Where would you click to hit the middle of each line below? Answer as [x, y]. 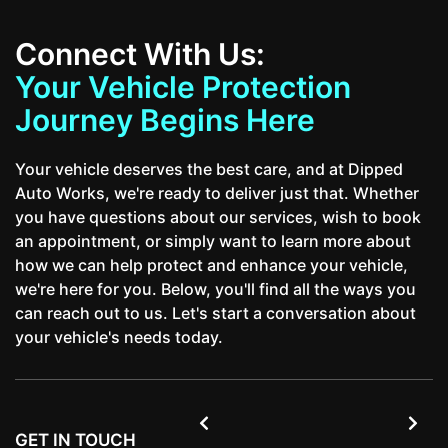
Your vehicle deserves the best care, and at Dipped [209, 168]
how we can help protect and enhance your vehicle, [211, 264]
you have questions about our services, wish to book [218, 216]
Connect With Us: [140, 53]
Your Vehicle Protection [183, 86]
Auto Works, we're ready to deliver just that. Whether [217, 192]
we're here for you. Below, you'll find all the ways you [215, 288]
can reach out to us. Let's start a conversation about [215, 312]
